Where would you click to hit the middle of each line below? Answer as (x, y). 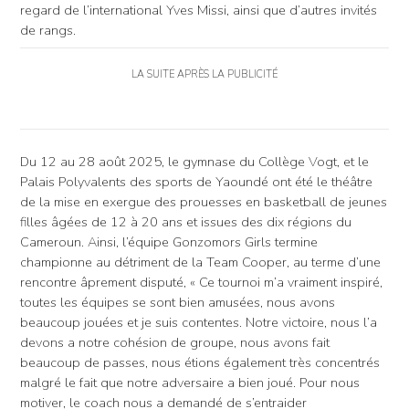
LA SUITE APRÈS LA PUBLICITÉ (204, 74)
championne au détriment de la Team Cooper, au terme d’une (200, 262)
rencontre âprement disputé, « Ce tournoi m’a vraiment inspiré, (201, 282)
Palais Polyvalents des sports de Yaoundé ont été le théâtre (196, 181)
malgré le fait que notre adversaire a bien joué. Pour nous (190, 382)
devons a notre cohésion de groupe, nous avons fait (175, 342)
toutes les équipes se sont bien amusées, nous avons (178, 302)
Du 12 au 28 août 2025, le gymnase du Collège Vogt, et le (194, 161)
